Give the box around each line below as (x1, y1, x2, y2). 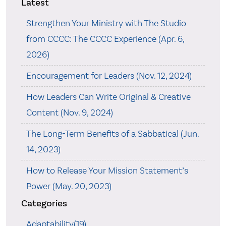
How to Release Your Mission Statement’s (26, 165, 188, 176)
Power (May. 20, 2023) (26, 181, 111, 192)
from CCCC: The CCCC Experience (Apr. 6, (26, 33, 184, 44)
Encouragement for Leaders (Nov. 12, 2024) (26, 70, 192, 81)
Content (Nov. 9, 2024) (26, 107, 113, 118)
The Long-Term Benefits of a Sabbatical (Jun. (26, 128, 199, 139)
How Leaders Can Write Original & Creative (26, 91, 191, 102)
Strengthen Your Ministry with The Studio (26, 18, 186, 29)
